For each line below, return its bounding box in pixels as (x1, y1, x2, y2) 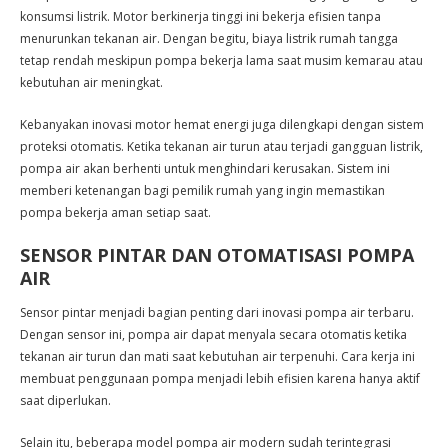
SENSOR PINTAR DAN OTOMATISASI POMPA (20, 243, 414, 267)
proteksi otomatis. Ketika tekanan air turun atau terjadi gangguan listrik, (20, 138, 423, 155)
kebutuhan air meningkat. (20, 74, 163, 91)
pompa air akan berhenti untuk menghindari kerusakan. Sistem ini (20, 160, 390, 177)
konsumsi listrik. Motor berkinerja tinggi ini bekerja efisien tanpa (20, 8, 381, 25)
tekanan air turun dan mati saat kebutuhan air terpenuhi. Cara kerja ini (20, 348, 415, 365)
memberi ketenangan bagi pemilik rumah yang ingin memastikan (20, 182, 385, 199)
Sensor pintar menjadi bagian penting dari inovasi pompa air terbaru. (20, 304, 414, 321)
